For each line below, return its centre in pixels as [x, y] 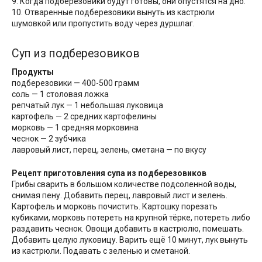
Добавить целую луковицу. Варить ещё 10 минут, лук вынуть [130, 240]
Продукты [33, 72]
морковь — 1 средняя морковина [75, 128]
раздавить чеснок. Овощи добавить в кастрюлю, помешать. [128, 229]
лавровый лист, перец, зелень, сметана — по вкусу [109, 150]
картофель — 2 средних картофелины [84, 117]
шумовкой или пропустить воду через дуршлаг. [103, 23]
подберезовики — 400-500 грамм [75, 83]
